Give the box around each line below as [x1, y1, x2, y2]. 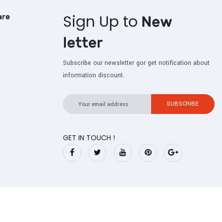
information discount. [63, 71, 124, 80]
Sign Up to [63, 11, 138, 33]
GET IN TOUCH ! [63, 132, 115, 143]
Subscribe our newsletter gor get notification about [63, 58, 210, 68]
